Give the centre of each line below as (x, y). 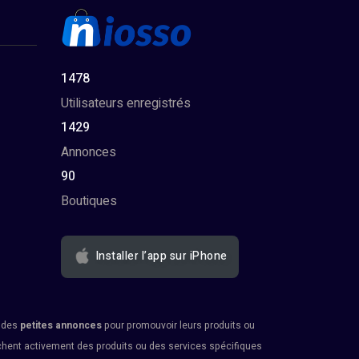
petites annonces (61, 325)
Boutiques (89, 201)
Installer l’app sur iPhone (160, 256)
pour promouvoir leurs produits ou (178, 325)
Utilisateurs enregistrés (126, 103)
